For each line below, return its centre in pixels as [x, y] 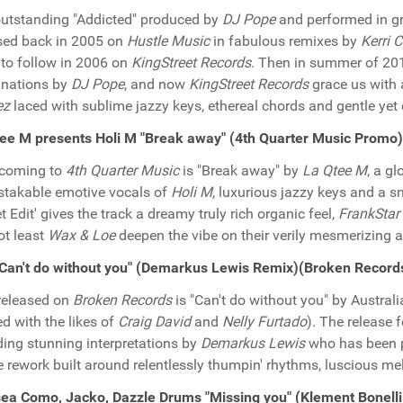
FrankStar [369, 214]
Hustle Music [168, 41]
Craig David [154, 322]
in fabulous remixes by [285, 41]
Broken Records [122, 300]
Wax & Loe [81, 235]
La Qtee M [335, 170]
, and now [157, 84]
